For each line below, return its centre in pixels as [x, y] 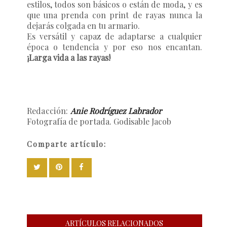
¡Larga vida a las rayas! [68, 57]
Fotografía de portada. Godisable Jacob [100, 121]
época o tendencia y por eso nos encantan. [114, 47]
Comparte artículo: [66, 144]
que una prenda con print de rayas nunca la [114, 15]
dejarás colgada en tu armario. [83, 25]
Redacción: [48, 110]
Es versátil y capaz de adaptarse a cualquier [114, 36]
